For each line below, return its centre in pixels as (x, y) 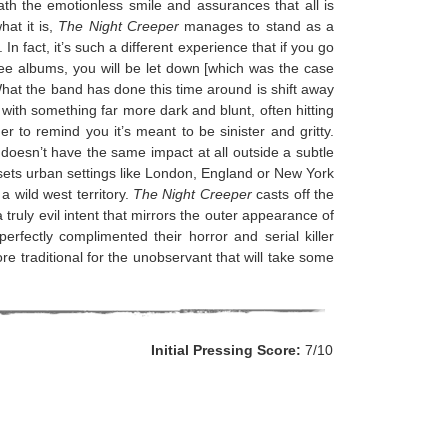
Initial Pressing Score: (226, 350)
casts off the (293, 194)
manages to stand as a (256, 26)
